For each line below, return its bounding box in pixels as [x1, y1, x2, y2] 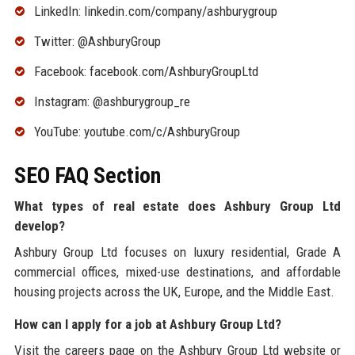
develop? [13, 217, 65, 234]
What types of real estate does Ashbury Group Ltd [13, 197, 342, 214]
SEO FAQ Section [13, 162, 161, 189]
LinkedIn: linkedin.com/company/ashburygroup [33, 3, 277, 20]
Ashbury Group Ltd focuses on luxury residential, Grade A [13, 243, 342, 260]
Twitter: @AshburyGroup [33, 33, 161, 50]
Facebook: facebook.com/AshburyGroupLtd [33, 63, 258, 80]
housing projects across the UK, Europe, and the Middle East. [13, 283, 334, 300]
